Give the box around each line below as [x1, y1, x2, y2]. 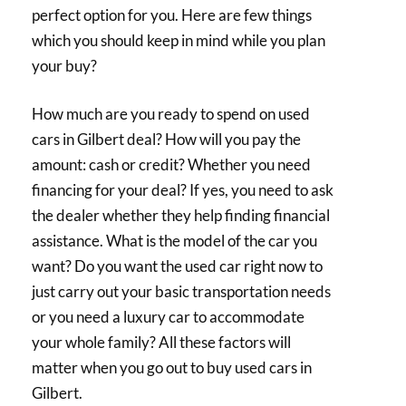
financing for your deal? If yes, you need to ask [32, 180, 333, 200]
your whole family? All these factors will [32, 333, 291, 353]
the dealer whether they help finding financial [32, 206, 330, 226]
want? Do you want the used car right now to [32, 256, 323, 276]
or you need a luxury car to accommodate [32, 307, 304, 327]
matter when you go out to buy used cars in [32, 358, 312, 378]
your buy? [32, 55, 97, 75]
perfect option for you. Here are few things [32, 5, 312, 24]
